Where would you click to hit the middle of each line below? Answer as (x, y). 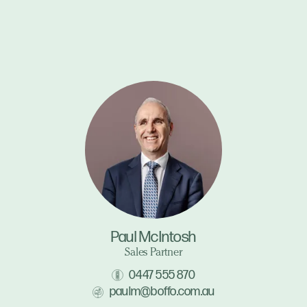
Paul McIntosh (153, 237)
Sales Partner (153, 254)
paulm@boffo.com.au (162, 292)
